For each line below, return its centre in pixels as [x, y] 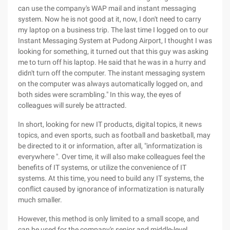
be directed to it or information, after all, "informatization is [110, 146]
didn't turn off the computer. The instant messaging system [111, 73]
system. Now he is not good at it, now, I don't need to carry [110, 19]
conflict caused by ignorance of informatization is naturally [111, 189]
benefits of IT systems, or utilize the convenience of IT [102, 167]
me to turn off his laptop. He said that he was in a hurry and [112, 62]
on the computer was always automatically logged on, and [110, 84]
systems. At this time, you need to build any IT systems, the [111, 178]
